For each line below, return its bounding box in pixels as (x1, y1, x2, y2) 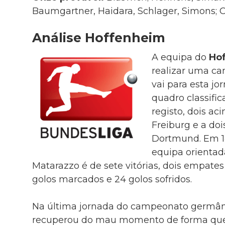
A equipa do (151, 51, 209, 63)
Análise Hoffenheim (32, 30, 165, 46)
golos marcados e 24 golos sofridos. (32, 173, 192, 185)
